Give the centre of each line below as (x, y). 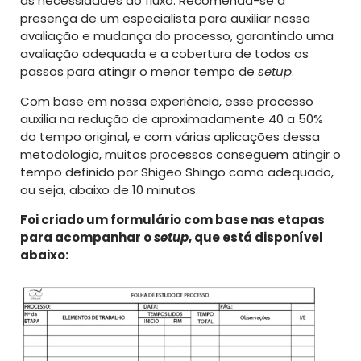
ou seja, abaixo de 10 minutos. (109, 189)
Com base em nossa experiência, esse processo (167, 101)
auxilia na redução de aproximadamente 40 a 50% (172, 118)
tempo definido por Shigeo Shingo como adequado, (177, 172)
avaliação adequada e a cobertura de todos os (164, 53)
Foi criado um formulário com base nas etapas (172, 219)
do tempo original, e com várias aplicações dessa (170, 136)
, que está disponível (256, 237)
